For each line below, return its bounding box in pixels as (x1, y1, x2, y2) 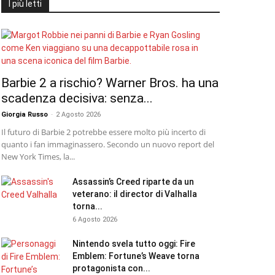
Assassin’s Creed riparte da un (72, 177, 194, 187)
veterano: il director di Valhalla (72, 189, 197, 199)
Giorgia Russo (1, 110, 48, 118)
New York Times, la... (1, 151, 75, 162)
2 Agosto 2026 (56, 110, 101, 118)
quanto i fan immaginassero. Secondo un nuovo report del (1, 139, 214, 150)
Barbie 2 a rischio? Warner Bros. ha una (1, 76, 219, 90)
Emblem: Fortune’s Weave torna (72, 251, 199, 261)
